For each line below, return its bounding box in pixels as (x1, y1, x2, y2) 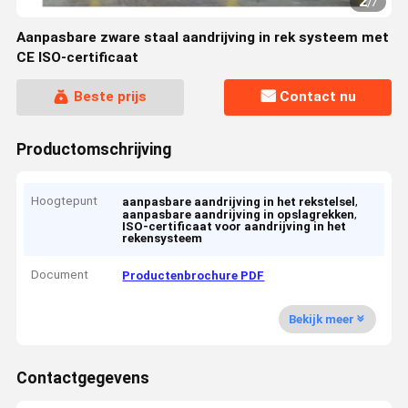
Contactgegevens (15, 369, 149, 388)
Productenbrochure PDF (122, 268, 265, 282)
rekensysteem (122, 231, 203, 246)
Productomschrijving (15, 139, 171, 158)
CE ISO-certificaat (15, 49, 138, 66)
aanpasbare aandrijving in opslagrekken (122, 208, 355, 222)
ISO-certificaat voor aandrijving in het (122, 219, 347, 234)
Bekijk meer (288, 311, 354, 326)
